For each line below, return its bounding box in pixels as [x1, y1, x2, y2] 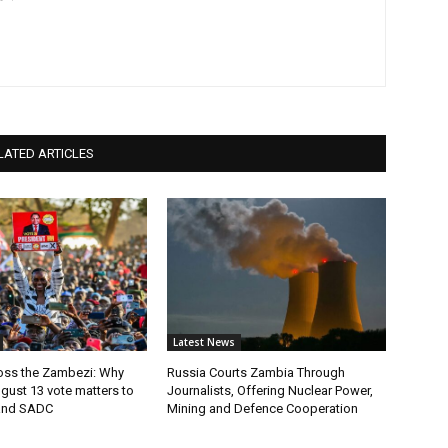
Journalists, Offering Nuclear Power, [167, 382, 374, 398]
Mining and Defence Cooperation [167, 400, 359, 416]
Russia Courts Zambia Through [167, 364, 346, 380]
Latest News [173, 334, 236, 349]
